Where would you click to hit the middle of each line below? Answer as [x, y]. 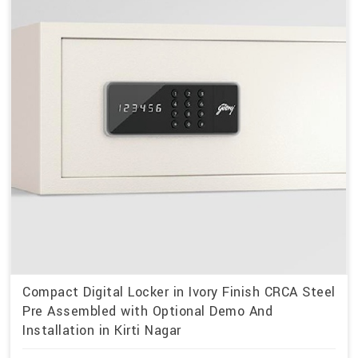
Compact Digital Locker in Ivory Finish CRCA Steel [179, 292]
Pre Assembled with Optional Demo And [147, 311]
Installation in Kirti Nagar [102, 330]
